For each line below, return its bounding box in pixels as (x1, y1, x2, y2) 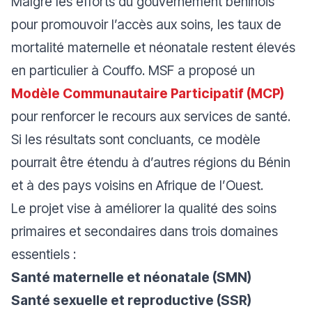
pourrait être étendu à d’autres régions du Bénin (11, 154, 290, 171)
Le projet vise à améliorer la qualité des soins (11, 200, 276, 217)
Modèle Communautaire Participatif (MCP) (11, 85, 284, 102)
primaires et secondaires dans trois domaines (11, 223, 278, 240)
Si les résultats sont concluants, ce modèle (11, 131, 260, 148)
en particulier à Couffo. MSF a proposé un (11, 62, 255, 79)
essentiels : (11, 246, 76, 263)
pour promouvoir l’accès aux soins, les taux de (11, 16, 281, 33)
